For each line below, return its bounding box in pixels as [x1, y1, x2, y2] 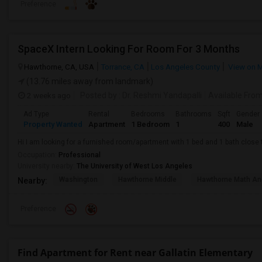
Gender [236, 110, 260, 118]
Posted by [80, 91, 117, 100]
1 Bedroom [131, 120, 170, 129]
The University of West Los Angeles [77, 162, 192, 170]
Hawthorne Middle [118, 175, 177, 184]
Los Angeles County [151, 62, 220, 71]
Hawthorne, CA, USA [24, 62, 94, 71]
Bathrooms [175, 110, 212, 118]
